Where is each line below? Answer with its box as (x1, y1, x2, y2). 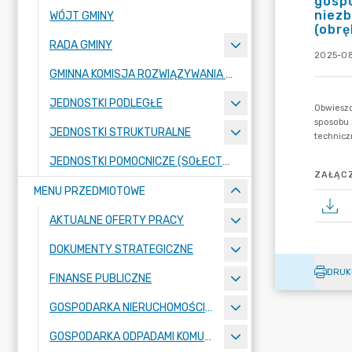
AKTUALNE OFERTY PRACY (49, 214, 184, 227)
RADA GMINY (49, 38, 112, 52)
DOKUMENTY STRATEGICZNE (49, 243, 193, 256)
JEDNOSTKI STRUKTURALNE (49, 126, 191, 139)
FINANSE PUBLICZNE (49, 272, 152, 285)
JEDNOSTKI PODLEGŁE (49, 97, 163, 110)
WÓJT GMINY (49, 9, 114, 23)
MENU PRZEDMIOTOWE (34, 185, 145, 198)
